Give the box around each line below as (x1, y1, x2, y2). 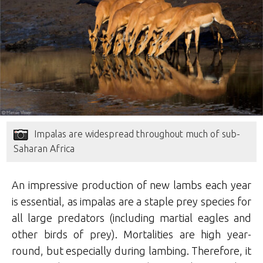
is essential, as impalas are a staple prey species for (12, 195, 251, 207)
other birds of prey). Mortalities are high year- (12, 228, 251, 240)
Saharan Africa (14, 143, 75, 154)
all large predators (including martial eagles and (12, 211, 251, 224)
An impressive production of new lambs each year (12, 178, 251, 191)
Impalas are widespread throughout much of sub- (34, 128, 241, 139)
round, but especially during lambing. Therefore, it (12, 244, 251, 257)
